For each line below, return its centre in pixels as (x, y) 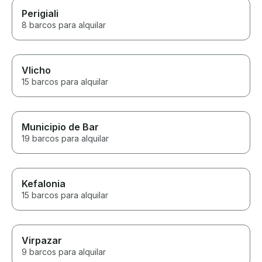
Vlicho (36, 70)
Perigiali (40, 14)
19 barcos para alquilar (65, 139)
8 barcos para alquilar (64, 25)
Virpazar (42, 241)
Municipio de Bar (60, 127)
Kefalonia (44, 184)
